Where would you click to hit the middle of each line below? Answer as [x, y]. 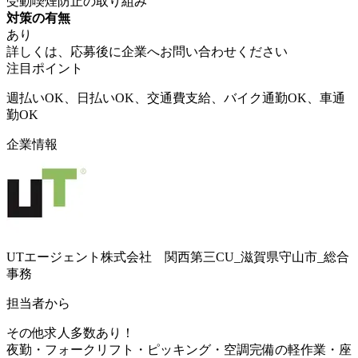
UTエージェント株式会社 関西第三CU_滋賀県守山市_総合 [178, 257]
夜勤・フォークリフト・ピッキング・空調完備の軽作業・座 [179, 349]
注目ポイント [45, 68]
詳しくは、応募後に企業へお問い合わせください [147, 51]
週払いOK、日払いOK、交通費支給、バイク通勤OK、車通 [176, 97]
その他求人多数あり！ [70, 332]
